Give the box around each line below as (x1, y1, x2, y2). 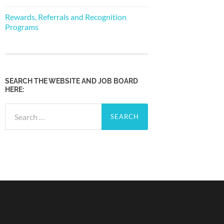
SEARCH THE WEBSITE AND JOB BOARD (5, 76, 138, 85)
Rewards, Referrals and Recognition (5, 11, 126, 21)
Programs (5, 21, 38, 31)
